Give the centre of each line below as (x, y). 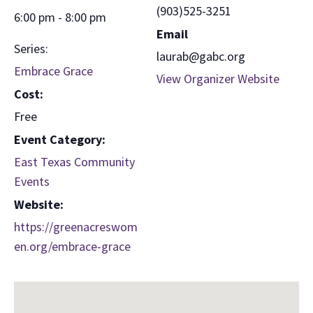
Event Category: (60, 139)
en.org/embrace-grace (72, 246)
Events (32, 181)
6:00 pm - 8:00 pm (60, 17)
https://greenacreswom (76, 226)
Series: (31, 48)
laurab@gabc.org (201, 56)
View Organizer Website (218, 78)
